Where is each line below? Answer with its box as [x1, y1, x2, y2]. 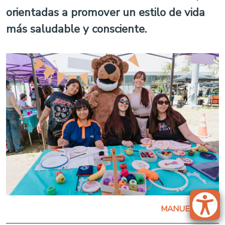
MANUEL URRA [161, 203, 219, 214]
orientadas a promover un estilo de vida [6, 5, 205, 20]
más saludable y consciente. [6, 21, 147, 37]
